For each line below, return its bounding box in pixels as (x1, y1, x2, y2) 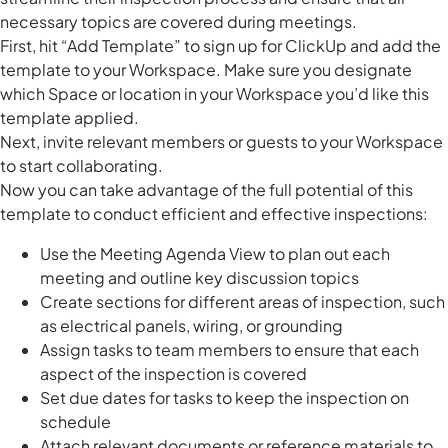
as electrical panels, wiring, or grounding (40, 314, 343, 336)
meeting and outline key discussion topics (40, 266, 359, 288)
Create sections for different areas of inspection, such (40, 290, 445, 312)
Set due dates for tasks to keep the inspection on (40, 386, 409, 408)
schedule (40, 410, 111, 432)
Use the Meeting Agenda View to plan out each (40, 242, 390, 264)
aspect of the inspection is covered (40, 362, 307, 384)
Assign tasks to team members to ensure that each (40, 338, 419, 360)
